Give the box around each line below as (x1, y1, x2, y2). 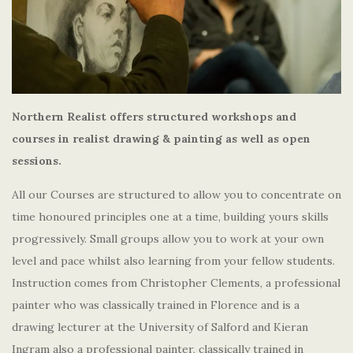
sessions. (12, 154, 65, 169)
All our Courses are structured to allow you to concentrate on (12, 188, 341, 203)
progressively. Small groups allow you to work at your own (12, 232, 324, 247)
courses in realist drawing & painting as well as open (12, 132, 310, 147)
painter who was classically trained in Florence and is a (12, 298, 299, 313)
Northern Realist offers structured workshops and (12, 110, 296, 124)
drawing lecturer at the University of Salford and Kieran (12, 320, 308, 335)
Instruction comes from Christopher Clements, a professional (12, 276, 340, 291)
